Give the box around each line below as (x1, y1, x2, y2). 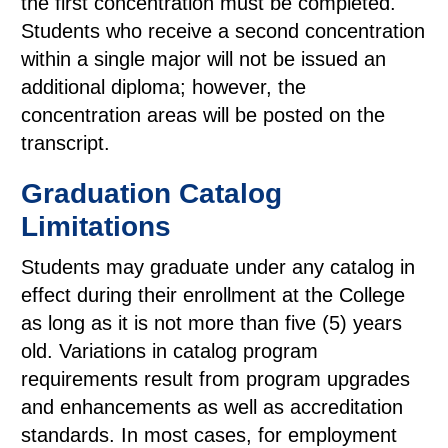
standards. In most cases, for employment (21, 424, 397, 446)
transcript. (21, 132, 110, 154)
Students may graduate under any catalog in (21, 256, 415, 278)
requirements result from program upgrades (21, 368, 410, 390)
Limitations (21, 211, 171, 242)
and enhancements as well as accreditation (21, 396, 403, 418)
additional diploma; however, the (21, 76, 306, 98)
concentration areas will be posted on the (21, 104, 385, 126)
